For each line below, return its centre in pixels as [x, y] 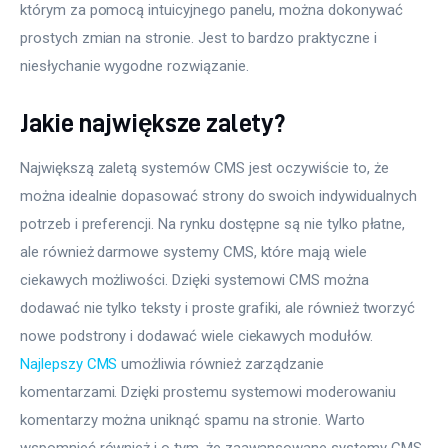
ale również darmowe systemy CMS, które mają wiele [195, 251]
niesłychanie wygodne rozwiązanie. [134, 65]
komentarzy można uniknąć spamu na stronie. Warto [194, 419]
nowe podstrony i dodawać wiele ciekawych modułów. [198, 335]
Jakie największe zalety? [152, 123]
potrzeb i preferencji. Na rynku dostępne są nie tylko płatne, [215, 223]
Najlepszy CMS [69, 363]
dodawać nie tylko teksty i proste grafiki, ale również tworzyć [220, 307]
